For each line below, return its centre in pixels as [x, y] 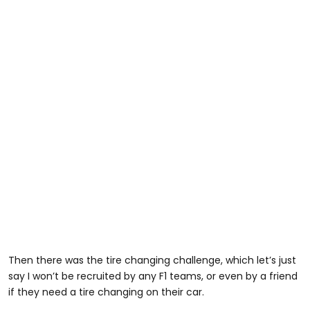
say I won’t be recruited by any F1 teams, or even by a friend [153, 276]
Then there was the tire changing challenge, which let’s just [152, 260]
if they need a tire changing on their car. [106, 292]
